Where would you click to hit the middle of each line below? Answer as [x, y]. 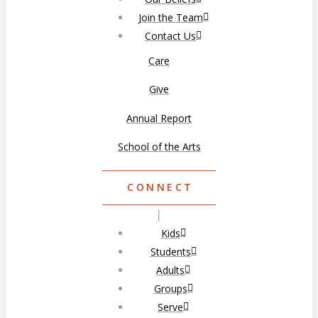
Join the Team [170, 17]
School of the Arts [159, 147]
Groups [170, 288]
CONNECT [160, 187]
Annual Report [159, 118]
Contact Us [170, 35]
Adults [170, 270]
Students [170, 251]
